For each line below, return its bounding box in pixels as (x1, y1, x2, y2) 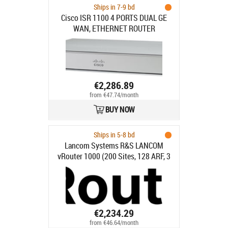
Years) (104, 161, 124, 173)
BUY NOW (105, 104, 135, 115)
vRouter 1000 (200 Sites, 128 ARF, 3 (58, 151, 170, 162)
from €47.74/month (90, 91, 138, 100)
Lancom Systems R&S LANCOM (65, 140, 163, 151)
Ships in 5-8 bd (93, 130, 135, 139)
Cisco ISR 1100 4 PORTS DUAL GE (61, 12, 167, 23)
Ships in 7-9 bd (93, 2, 135, 12)
